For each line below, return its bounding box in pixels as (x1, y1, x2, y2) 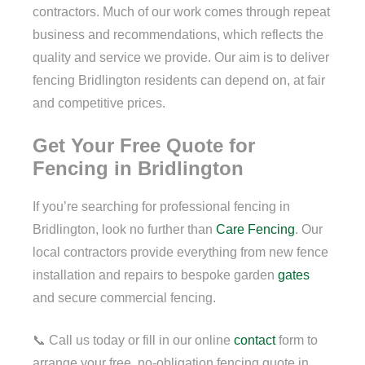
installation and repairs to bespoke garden (33, 268, 278, 283)
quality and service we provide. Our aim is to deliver (33, 50, 329, 64)
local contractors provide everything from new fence (33, 245, 328, 260)
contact (234, 333, 275, 348)
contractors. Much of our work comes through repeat (33, 4, 330, 19)
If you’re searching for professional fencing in (33, 200, 290, 214)
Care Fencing (216, 222, 295, 237)
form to (275, 333, 318, 348)
